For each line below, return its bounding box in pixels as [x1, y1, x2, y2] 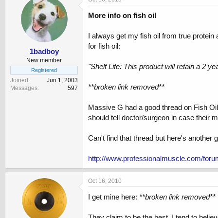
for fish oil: [88, 42, 120, 51]
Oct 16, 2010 [88, 178, 122, 185]
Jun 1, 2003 [47, 76, 78, 84]
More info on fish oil [88, 11, 156, 20]
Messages [10, 84, 37, 91]
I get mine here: [88, 193, 139, 201]
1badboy [29, 47, 59, 55]
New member [26, 56, 62, 64]
